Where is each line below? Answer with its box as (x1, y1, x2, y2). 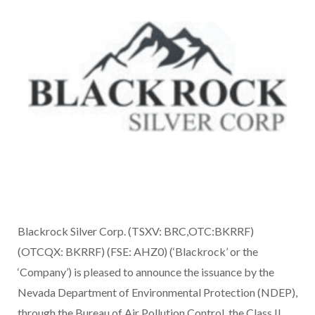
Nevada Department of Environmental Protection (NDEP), (18, 285, 297, 300)
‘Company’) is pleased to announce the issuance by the (18, 265, 274, 279)
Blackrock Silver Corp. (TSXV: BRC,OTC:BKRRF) (18, 224, 254, 238)
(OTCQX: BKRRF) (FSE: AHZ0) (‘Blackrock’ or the (18, 245, 258, 259)
